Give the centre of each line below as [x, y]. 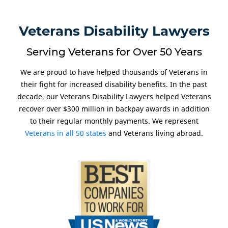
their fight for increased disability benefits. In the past [114, 84]
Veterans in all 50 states [66, 133]
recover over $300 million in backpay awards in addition [114, 108]
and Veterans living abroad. [155, 133]
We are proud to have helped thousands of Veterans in [114, 72]
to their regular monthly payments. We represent [114, 121]
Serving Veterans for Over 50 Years [114, 52]
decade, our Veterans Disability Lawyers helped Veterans [114, 96]
